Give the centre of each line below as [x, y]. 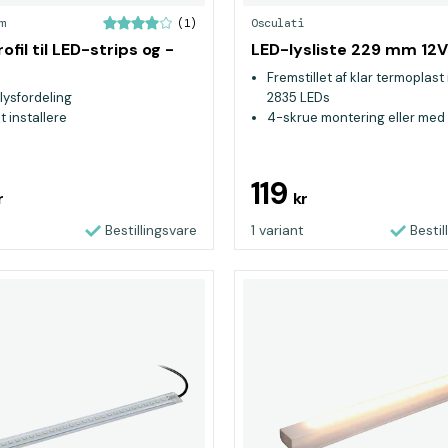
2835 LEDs [298, 97]
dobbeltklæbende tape [338, 137]
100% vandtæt [313, 157]
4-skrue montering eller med [356, 117]
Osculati [277, 23]
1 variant [277, 230]
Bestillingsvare [151, 230]
